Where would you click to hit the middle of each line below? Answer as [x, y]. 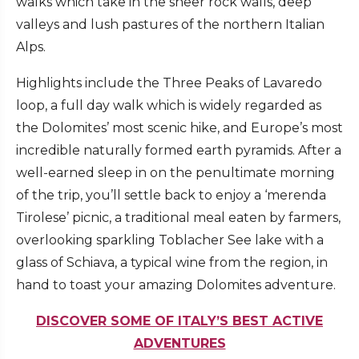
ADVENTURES [179, 343]
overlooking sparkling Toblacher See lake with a [170, 240]
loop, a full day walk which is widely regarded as [169, 105]
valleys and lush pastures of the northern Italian [170, 24]
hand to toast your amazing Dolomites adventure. [176, 284]
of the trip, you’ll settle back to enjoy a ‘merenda [171, 195]
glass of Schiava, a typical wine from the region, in [172, 262]
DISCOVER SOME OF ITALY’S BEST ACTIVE [179, 321]
